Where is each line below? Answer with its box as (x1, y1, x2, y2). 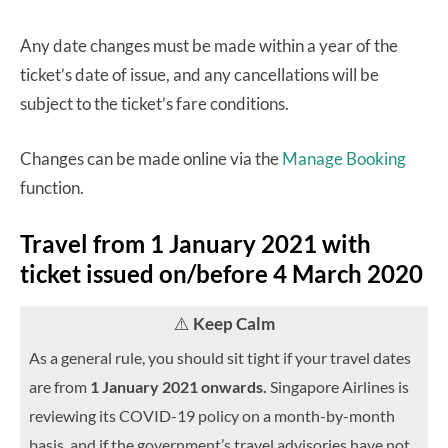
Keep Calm (192, 313, 275, 335)
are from (29, 377, 90, 397)
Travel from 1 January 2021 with (20, 229, 371, 259)
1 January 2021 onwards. (90, 377, 270, 397)
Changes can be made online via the (20, 148, 282, 170)
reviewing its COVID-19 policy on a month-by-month (29, 406, 395, 426)
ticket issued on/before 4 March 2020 (20, 259, 423, 289)
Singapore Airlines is (270, 377, 409, 397)
